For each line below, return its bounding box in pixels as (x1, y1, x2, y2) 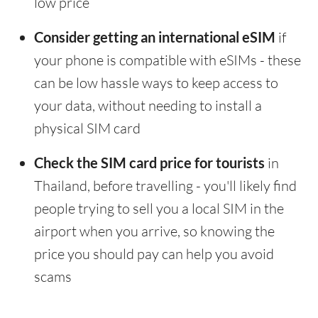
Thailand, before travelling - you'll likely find (34, 177, 297, 195)
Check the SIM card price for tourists (34, 154, 265, 172)
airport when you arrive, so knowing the (34, 222, 275, 241)
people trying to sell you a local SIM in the (34, 199, 284, 218)
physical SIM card (34, 119, 141, 138)
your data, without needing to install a (34, 97, 262, 115)
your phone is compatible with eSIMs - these (34, 51, 301, 70)
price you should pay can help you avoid (34, 245, 274, 263)
